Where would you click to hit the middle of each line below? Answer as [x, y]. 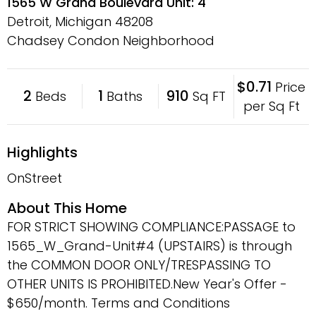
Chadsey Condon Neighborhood [111, 40]
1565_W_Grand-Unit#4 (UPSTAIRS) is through [150, 245]
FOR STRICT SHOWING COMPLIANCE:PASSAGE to [151, 226]
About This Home [67, 208]
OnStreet [35, 178]
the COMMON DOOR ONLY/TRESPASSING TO [139, 265]
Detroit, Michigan [61, 21]
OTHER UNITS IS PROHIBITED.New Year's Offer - [147, 284]
